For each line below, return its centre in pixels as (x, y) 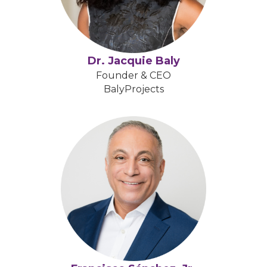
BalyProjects (133, 89)
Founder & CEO (133, 76)
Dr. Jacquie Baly (133, 61)
